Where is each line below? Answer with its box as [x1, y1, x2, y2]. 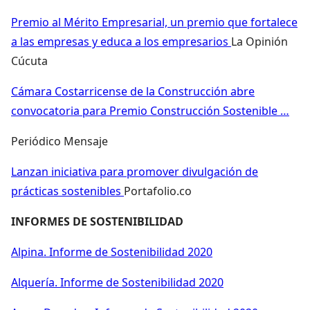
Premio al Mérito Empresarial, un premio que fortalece [11, 14, 298, 30]
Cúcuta [11, 53, 48, 69]
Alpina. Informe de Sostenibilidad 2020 [11, 244, 212, 259]
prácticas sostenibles [11, 183, 124, 199]
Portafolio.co [124, 183, 192, 199]
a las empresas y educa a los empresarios [11, 33, 231, 49]
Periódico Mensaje [11, 133, 108, 149]
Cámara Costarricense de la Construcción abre [11, 83, 255, 99]
